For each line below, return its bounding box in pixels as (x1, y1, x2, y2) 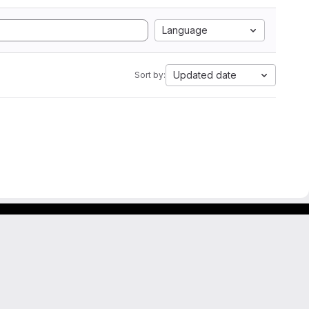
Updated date (173, 69, 237, 81)
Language (162, 24, 208, 36)
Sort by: (134, 70, 166, 80)
